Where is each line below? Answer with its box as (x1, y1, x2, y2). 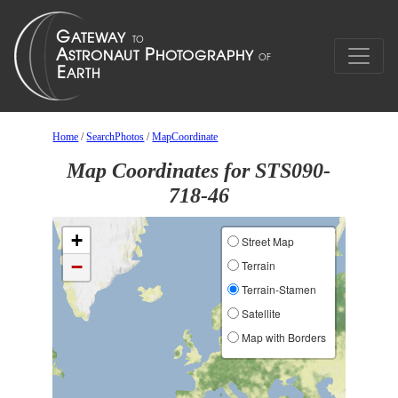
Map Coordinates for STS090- (67, 159, 331, 182)
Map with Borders (238, 330, 326, 345)
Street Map (238, 234, 294, 249)
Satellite (238, 306, 281, 321)
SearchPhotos (86, 131, 145, 143)
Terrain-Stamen (238, 282, 316, 297)
